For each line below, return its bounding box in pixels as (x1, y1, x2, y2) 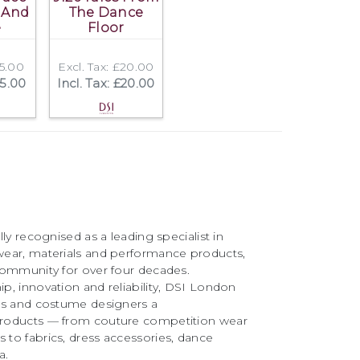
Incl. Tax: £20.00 (57, 75, 155, 91)
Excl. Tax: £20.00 (58, 59, 154, 74)
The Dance (68, 4, 144, 20)
